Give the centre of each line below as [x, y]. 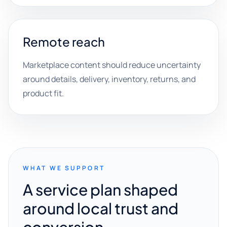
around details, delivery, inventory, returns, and [109, 79]
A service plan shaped [100, 190]
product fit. [43, 93]
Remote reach [64, 42]
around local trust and [101, 208]
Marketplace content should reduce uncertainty [112, 65]
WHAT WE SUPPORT [64, 168]
